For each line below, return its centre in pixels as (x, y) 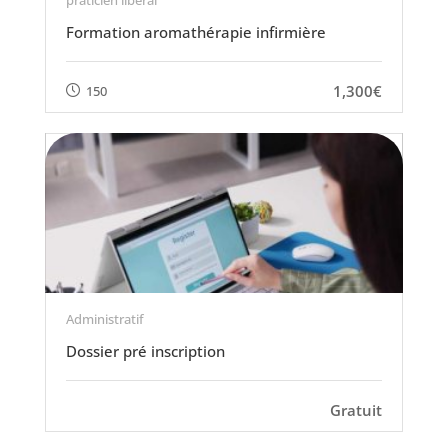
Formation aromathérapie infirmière (195, 32)
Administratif (104, 319)
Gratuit (356, 409)
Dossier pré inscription (145, 351)
